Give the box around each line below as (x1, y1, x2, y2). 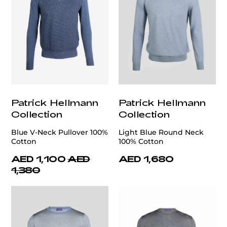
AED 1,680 (119, 154, 174, 164)
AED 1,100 (11, 154, 66, 164)
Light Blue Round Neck (119, 128, 204, 137)
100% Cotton (119, 137, 164, 146)
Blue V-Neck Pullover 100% (11, 128, 108, 137)
